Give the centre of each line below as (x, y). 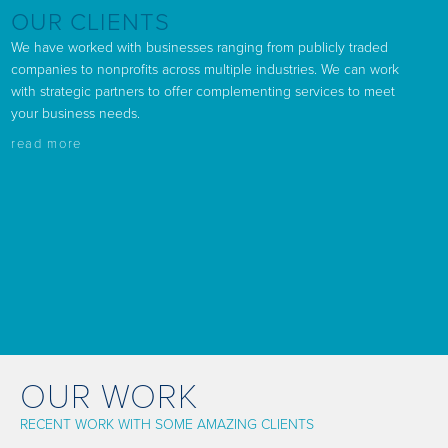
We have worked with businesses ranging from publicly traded (200, 47)
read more (46, 144)
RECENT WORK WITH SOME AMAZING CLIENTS (167, 424)
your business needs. (76, 113)
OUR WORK (109, 397)
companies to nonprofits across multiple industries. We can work (205, 69)
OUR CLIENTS (91, 22)
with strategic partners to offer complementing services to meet (203, 91)
